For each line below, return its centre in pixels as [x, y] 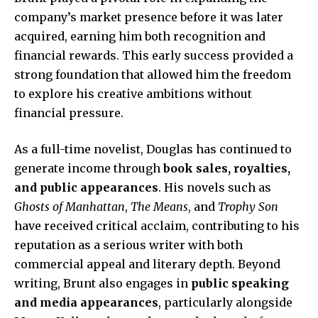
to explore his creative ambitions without [133, 94]
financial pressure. [69, 113]
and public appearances [86, 188]
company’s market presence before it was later [149, 17]
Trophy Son [248, 207]
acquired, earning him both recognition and [140, 37]
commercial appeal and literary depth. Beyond [147, 264]
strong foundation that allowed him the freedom [153, 75]
